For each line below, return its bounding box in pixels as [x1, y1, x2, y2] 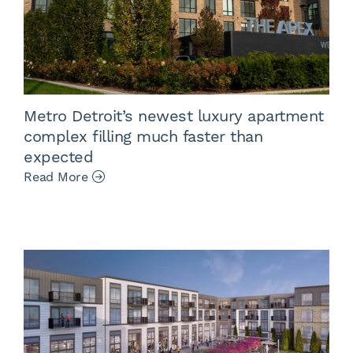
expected [24, 147, 93, 168]
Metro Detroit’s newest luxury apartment [24, 106, 324, 127]
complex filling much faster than [24, 126, 262, 147]
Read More [24, 169, 92, 185]
